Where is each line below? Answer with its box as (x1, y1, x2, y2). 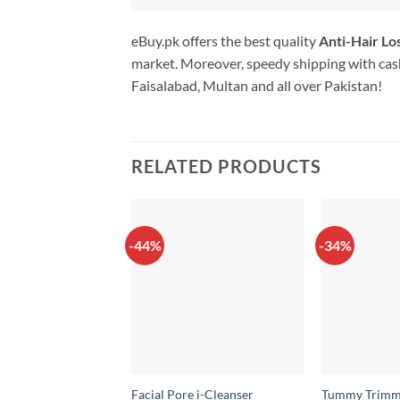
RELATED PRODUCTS (131, 155, 321, 178)
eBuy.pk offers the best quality (131, 31, 316, 49)
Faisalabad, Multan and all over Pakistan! (131, 76, 382, 94)
